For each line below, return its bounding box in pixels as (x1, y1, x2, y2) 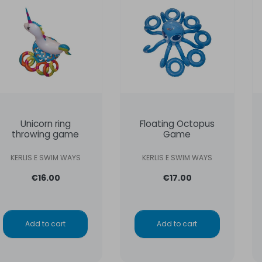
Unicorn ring (20, 118, 71, 130)
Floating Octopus (139, 118, 215, 130)
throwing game (12, 128, 80, 141)
